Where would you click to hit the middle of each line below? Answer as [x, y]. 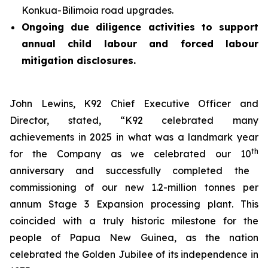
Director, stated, [65, 120]
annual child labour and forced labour [140, 44]
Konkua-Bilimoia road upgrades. [98, 10]
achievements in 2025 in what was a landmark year [134, 137]
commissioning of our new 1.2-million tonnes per [134, 187]
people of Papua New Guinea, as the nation [134, 237]
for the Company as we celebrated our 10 [130, 154]
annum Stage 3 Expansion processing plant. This [134, 204]
